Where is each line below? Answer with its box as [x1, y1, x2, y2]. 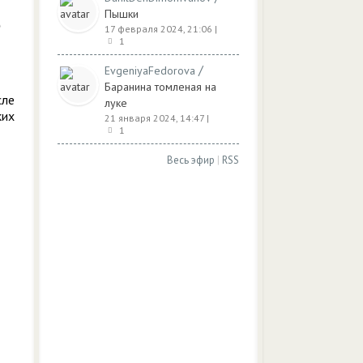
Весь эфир [167, 153, 215, 167]
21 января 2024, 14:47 [105, 112, 204, 124]
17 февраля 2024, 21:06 [105, 23, 212, 35]
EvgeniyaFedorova [105, 63, 195, 78]
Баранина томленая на [105, 79, 216, 94]
